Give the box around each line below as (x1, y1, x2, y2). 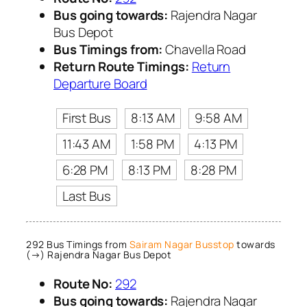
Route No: (53, 275, 113, 293)
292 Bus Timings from (26, 237, 130, 251)
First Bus (62, 109, 111, 127)
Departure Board (53, 75, 147, 93)
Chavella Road (162, 40, 246, 59)
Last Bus (62, 186, 111, 205)
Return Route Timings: (53, 58, 189, 76)
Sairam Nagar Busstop (129, 237, 234, 251)
